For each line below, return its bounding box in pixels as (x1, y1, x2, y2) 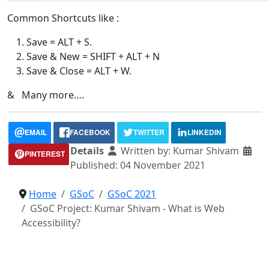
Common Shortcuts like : (7, 11, 119, 25)
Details (70, 144, 106, 157)
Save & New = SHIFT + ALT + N (26, 49, 160, 63)
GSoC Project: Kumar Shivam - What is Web (30, 201, 225, 215)
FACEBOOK (70, 126, 110, 138)
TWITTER (133, 126, 165, 138)
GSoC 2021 (107, 187, 156, 201)
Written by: (118, 144, 173, 157)
